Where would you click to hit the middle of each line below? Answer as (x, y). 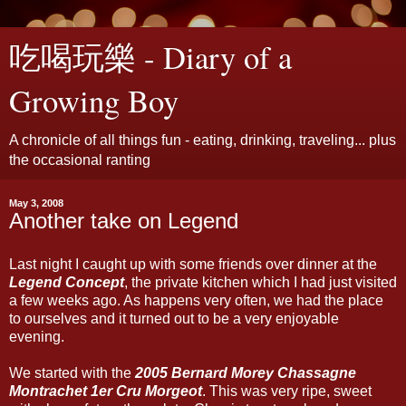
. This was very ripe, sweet (287, 391)
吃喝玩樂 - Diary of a (150, 57)
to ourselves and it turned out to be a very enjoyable (174, 318)
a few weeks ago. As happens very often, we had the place (196, 300)
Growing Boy (94, 101)
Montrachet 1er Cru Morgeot (106, 391)
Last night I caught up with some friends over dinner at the (193, 264)
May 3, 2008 (36, 203)
